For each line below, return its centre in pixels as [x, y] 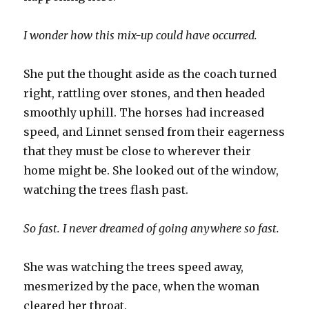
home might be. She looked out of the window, [151, 170]
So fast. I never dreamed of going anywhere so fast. [152, 228]
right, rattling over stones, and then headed [144, 93]
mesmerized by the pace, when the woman [142, 286]
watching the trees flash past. [106, 189]
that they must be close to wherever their [138, 151]
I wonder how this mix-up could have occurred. [141, 35]
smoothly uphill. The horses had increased [144, 112]
